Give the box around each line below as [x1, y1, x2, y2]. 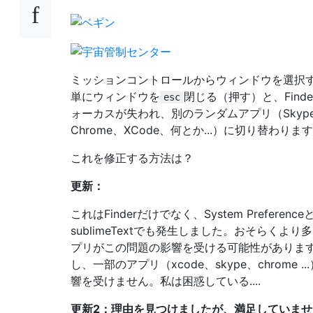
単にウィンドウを [71, 89, 160, 103]
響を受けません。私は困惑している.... [71, 273, 261, 288]
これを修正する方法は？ [71, 150, 194, 165]
